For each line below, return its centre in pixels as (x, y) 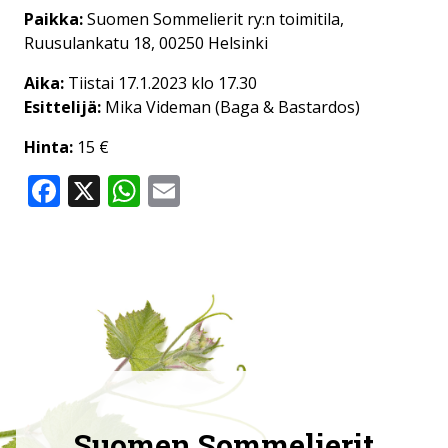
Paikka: (53, 19)
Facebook (130, 191)
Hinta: (48, 147)
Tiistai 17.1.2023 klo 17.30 (162, 83)
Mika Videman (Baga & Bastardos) (230, 107)
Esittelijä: (62, 107)
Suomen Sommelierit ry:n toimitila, (213, 19)
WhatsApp (217, 191)
